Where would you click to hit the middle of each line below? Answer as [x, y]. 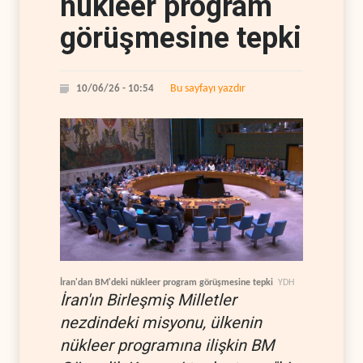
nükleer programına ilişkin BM [167, 345]
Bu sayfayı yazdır [208, 89]
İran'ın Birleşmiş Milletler [148, 299]
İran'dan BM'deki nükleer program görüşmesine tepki [167, 282]
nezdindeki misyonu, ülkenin [161, 322]
